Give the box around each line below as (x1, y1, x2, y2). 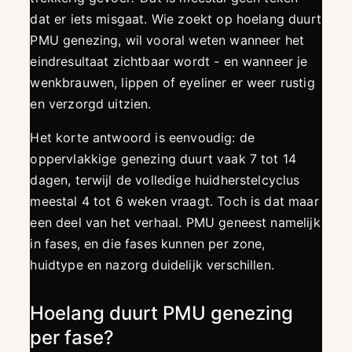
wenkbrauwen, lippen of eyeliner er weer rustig (30, 75, 315, 91)
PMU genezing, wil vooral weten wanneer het (30, 32, 305, 49)
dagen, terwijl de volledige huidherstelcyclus (30, 172, 300, 189)
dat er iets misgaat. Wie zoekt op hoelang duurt (30, 11, 321, 27)
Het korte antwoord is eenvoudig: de (30, 130, 255, 146)
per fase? (30, 326, 115, 350)
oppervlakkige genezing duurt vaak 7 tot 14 (30, 151, 297, 167)
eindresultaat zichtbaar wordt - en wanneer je (30, 53, 308, 70)
